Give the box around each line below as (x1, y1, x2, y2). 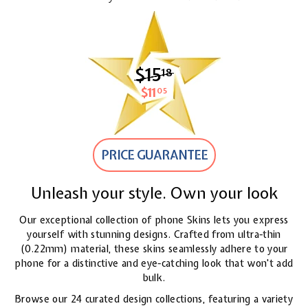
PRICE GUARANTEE (100, 146, 208, 164)
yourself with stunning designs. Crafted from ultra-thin (27, 228, 281, 241)
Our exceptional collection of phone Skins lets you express (19, 214, 289, 227)
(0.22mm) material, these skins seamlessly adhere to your (20, 243, 288, 256)
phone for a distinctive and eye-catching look (14, 257, 222, 270)
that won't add (224, 257, 294, 270)
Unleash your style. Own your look (30, 183, 278, 204)
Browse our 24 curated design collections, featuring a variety (14, 293, 294, 306)
